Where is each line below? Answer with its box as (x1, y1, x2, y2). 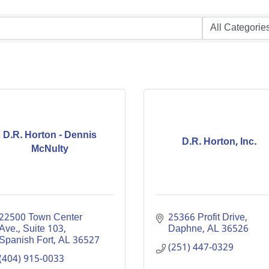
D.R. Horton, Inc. (182, 134, 257, 150)
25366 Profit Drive (168, 210, 245, 226)
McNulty (31, 141, 68, 157)
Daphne (168, 221, 202, 237)
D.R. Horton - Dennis (2, 127, 97, 144)
